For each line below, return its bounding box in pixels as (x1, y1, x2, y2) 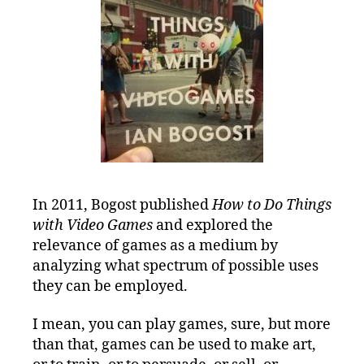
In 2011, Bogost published (32, 195, 212, 214)
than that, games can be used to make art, (32, 336, 316, 355)
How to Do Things (212, 195, 331, 214)
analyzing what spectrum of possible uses (32, 256, 318, 275)
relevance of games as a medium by (32, 236, 278, 255)
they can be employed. (32, 276, 188, 296)
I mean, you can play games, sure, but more (32, 315, 331, 335)
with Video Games (32, 215, 153, 235)
